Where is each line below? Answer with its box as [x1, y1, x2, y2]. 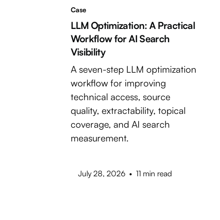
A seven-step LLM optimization [70, 63, 196, 75]
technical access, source [70, 90, 170, 103]
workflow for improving [70, 77, 166, 89]
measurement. [70, 132, 129, 144]
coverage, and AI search [70, 118, 170, 130]
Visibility [70, 45, 106, 58]
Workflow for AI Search [70, 32, 170, 45]
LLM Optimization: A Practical [70, 19, 195, 31]
